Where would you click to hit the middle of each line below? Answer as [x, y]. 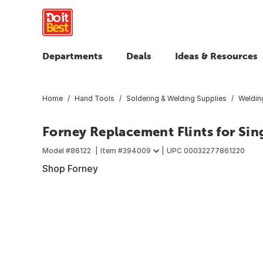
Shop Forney [70, 168]
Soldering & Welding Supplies [176, 98]
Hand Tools [95, 98]
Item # [112, 150]
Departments [73, 56]
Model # [56, 150]
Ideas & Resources [216, 56]
